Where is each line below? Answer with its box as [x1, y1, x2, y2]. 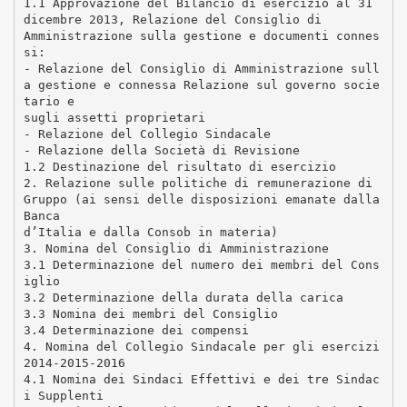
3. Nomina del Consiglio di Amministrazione [23, 241, 329, 255]
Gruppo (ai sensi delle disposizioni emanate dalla [23, 192, 380, 206]
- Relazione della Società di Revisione [23, 143, 300, 157]
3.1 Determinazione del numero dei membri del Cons [23, 257, 380, 272]
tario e [23, 94, 74, 108]
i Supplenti [23, 388, 104, 402]
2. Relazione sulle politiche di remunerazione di [23, 175, 372, 190]
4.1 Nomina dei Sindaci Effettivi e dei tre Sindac [23, 372, 380, 386]
